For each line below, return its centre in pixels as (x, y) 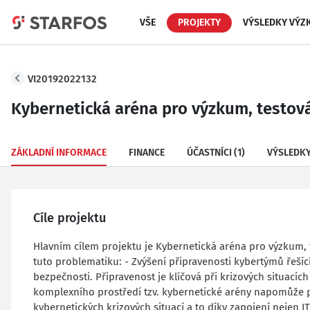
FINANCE (147, 153)
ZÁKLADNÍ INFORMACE (59, 153)
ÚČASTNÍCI (209, 153)
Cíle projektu (70, 218)
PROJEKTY (199, 22)
